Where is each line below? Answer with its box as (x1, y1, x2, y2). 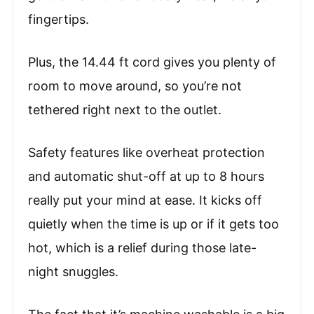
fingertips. (28, 11, 89, 27)
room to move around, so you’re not (28, 78, 242, 93)
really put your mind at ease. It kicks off (28, 192, 262, 207)
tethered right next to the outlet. (28, 102, 221, 117)
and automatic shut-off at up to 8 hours (28, 168, 264, 184)
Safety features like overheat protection (28, 144, 265, 160)
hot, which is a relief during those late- (28, 240, 257, 255)
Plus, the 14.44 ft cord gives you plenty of (28, 54, 276, 69)
